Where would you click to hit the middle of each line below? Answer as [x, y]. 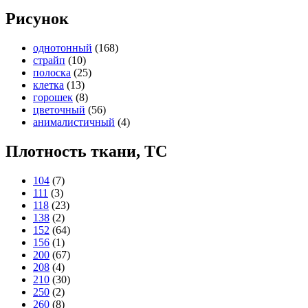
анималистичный [74, 122]
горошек [53, 98]
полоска [52, 73]
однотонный [63, 48]
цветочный [59, 110]
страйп [49, 60]
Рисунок [37, 19]
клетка [48, 85]
